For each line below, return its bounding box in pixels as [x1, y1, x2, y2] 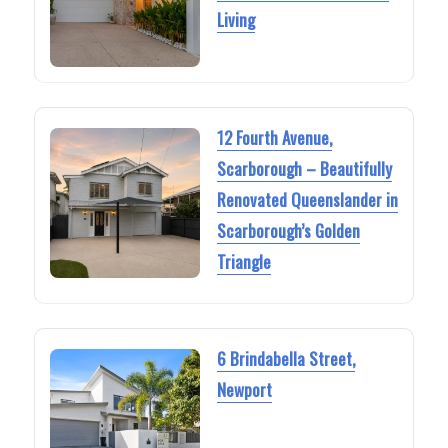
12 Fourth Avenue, [216, 124, 332, 150]
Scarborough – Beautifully [216, 155, 392, 181]
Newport [216, 377, 272, 403]
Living [216, 6, 255, 32]
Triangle [216, 248, 271, 274]
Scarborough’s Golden [216, 217, 360, 243]
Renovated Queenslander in [216, 186, 398, 212]
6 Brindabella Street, [216, 346, 355, 372]
